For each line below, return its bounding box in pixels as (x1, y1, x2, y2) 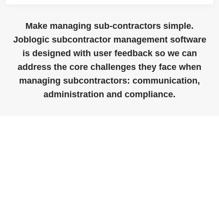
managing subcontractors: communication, (19, 76, 200, 86)
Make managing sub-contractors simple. (25, 21, 194, 31)
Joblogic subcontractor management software (13, 35, 206, 45)
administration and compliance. (44, 89, 175, 100)
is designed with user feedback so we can (22, 48, 197, 59)
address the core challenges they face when (18, 62, 201, 72)
